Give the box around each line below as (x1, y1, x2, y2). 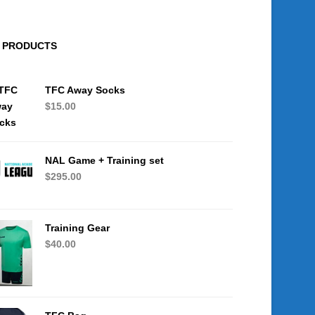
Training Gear (45, 222, 110, 233)
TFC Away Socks (45, 84, 125, 96)
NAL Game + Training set (45, 155, 164, 166)
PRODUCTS (2, 40, 57, 51)
